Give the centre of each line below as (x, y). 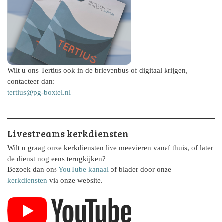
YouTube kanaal (83, 169)
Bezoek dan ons (33, 169)
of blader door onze (140, 169)
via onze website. (75, 180)
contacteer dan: (31, 81)
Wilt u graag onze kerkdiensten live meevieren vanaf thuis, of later (110, 148)
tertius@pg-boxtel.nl (39, 92)
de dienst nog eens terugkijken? (56, 159)
